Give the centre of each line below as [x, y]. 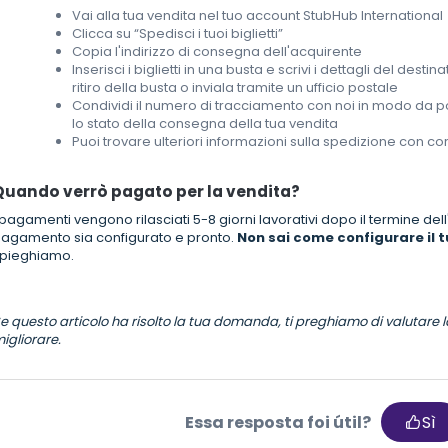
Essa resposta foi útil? [277, 422]
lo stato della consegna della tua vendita [205, 124]
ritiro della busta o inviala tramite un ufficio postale [235, 88]
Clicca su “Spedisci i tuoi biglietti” [178, 34]
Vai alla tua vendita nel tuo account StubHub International [258, 16]
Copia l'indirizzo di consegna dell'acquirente [217, 52]
